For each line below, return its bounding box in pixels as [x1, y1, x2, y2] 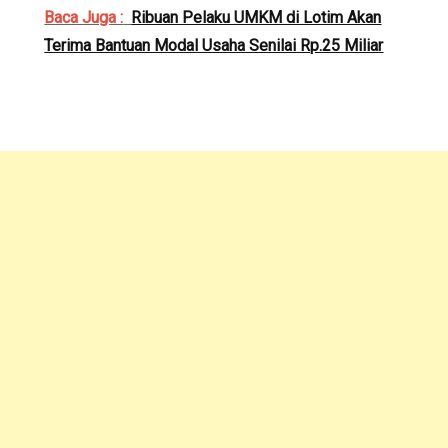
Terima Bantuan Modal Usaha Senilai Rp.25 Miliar [44, 35, 384, 55]
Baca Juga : [44, 7, 124, 27]
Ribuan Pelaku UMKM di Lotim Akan [131, 7, 382, 27]
